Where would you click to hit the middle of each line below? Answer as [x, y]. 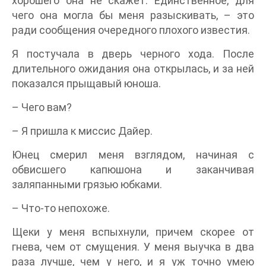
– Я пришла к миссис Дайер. [82, 131]
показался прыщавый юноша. [86, 84]
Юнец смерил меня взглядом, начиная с [133, 155]
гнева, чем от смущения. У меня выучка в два [133, 247]
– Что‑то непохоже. [61, 208]
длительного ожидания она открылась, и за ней [133, 69]
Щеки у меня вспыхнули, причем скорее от [133, 232]
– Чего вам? [42, 107]
